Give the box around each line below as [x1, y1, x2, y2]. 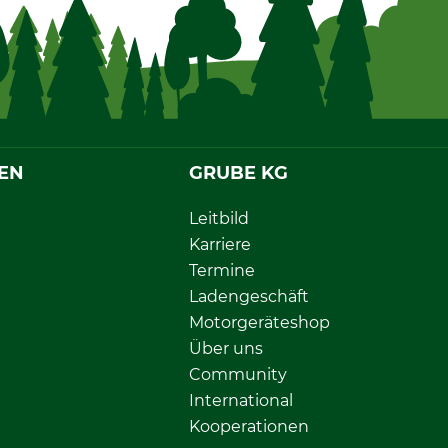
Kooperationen [189, 416, 309, 436]
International [189, 390, 293, 410]
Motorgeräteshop [189, 312, 330, 332]
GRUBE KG [189, 161, 288, 184]
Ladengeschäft [189, 286, 309, 306]
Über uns [189, 338, 263, 358]
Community [189, 364, 287, 384]
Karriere [189, 234, 251, 254]
